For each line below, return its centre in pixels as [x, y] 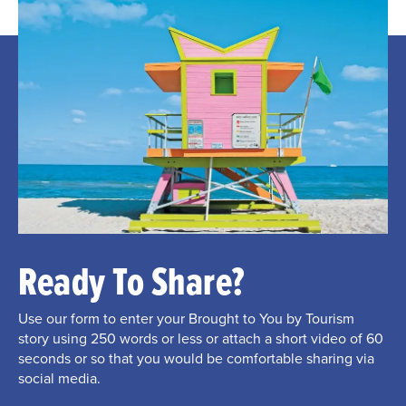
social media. [59, 377]
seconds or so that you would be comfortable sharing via [196, 358]
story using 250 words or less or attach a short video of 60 [201, 338]
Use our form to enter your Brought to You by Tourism [186, 318]
